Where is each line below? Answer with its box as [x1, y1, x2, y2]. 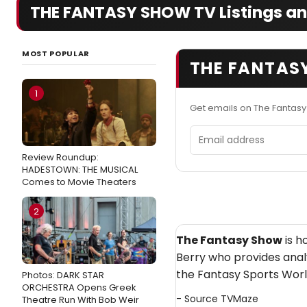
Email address [189, 125, 264, 141]
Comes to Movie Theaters [22, 175, 136, 188]
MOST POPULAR [22, 48, 90, 59]
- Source [176, 292, 221, 306]
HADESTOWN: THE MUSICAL [22, 163, 138, 176]
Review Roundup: [22, 151, 99, 164]
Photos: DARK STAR [22, 269, 104, 282]
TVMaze [221, 292, 258, 306]
